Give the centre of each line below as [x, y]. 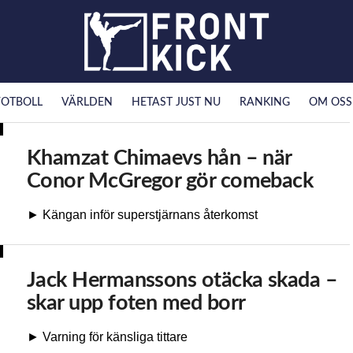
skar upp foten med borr [136, 303]
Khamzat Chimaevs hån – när [159, 158]
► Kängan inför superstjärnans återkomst [142, 214]
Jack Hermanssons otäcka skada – [182, 280]
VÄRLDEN [87, 102]
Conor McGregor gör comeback [170, 180]
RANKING [264, 102]
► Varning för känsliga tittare [107, 336]
